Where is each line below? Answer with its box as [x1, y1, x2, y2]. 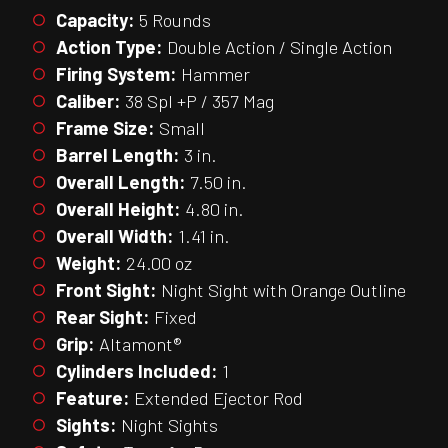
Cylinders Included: [56, 359, 218, 382]
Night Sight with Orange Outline [157, 278, 406, 301]
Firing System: [56, 62, 177, 85]
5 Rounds [135, 8, 211, 31]
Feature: [56, 386, 130, 409]
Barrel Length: [56, 143, 180, 166]
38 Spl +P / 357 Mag [121, 89, 274, 112]
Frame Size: [56, 116, 155, 139]
